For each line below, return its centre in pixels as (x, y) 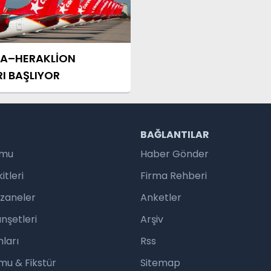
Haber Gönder (175, 154)
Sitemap (160, 263)
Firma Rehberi (174, 176)
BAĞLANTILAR (175, 135)
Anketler (161, 198)
